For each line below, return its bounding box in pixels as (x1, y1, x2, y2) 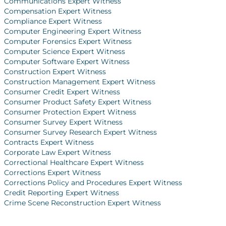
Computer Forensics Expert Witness (4, 36, 132, 46)
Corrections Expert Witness (4, 167, 101, 177)
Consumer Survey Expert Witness (4, 117, 123, 127)
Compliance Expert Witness (4, 16, 102, 26)
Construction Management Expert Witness (4, 77, 155, 86)
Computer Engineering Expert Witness (4, 26, 141, 36)
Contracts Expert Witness (4, 137, 94, 147)
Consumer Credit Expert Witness (4, 87, 120, 96)
